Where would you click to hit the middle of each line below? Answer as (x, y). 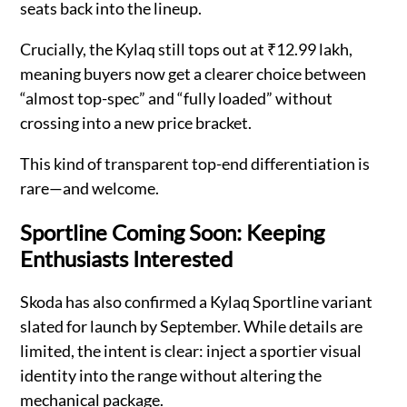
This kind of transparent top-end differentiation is (195, 164)
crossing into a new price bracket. (136, 123)
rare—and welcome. (90, 189)
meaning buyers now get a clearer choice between (194, 74)
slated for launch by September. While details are (192, 326)
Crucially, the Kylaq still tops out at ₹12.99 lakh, (187, 50)
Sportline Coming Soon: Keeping (173, 233)
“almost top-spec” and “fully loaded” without (177, 99)
